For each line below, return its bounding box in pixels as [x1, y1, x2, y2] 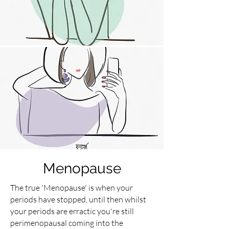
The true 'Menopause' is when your [10, 182, 133, 193]
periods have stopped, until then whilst [10, 194, 146, 205]
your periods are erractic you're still [10, 206, 134, 217]
